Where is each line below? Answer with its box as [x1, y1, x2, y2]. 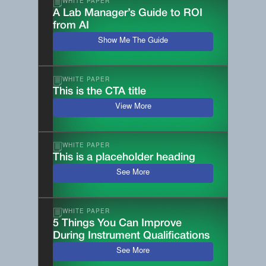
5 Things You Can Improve [53, 218, 182, 228]
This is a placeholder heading [53, 152, 195, 162]
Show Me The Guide [98, 37, 168, 46]
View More [115, 103, 151, 112]
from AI [53, 20, 89, 30]
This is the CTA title [53, 86, 146, 96]
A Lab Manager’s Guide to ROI [53, 8, 202, 18]
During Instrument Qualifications [53, 230, 210, 240]
